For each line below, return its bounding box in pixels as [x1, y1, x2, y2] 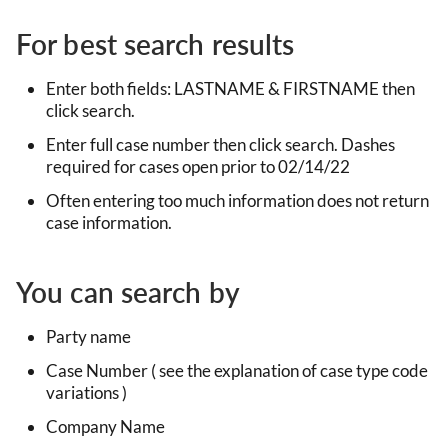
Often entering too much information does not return [46, 189, 429, 211]
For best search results [16, 26, 295, 61]
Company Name [46, 415, 165, 437]
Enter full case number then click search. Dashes [46, 133, 395, 155]
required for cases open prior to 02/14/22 [46, 155, 350, 177]
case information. [46, 211, 172, 233]
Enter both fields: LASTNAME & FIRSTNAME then [46, 77, 415, 99]
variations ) [46, 381, 127, 403]
